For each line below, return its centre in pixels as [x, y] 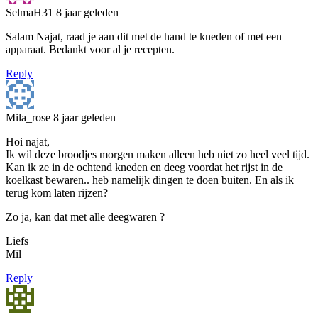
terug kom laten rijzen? [57, 192]
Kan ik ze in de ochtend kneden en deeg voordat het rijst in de [144, 167]
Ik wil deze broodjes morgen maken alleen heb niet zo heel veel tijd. [158, 154]
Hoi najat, [28, 141]
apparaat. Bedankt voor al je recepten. [90, 49]
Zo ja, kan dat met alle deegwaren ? [85, 216]
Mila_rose [29, 117]
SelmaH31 [31, 12]
